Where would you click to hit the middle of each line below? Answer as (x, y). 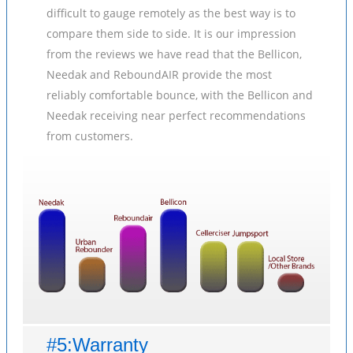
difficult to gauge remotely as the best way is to (171, 13)
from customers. (90, 136)
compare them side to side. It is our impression (171, 33)
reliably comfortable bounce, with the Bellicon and (180, 95)
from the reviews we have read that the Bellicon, (174, 54)
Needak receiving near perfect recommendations (176, 115)
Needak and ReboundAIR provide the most (159, 74)
